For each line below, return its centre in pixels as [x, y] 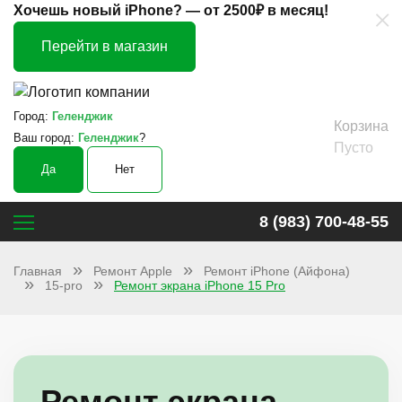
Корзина [361, 126]
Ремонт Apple [133, 271]
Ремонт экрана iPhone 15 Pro [200, 286]
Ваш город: [46, 138]
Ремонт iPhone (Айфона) [277, 271]
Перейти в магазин [105, 46]
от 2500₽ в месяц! [266, 10]
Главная [38, 271]
